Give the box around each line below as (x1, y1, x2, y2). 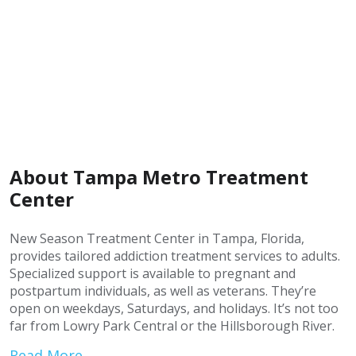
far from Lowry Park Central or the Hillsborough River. (10, 317, 335, 335)
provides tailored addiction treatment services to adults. (10, 247, 340, 265)
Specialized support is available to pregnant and (10, 265, 296, 282)
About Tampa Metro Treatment (10, 164, 308, 190)
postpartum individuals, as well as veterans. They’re (10, 282, 316, 300)
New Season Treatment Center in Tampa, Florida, (10, 230, 304, 247)
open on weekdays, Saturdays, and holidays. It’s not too (10, 300, 339, 317)
